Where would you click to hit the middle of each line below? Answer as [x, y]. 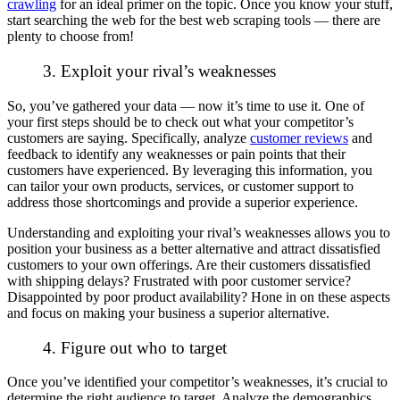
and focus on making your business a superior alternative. [170, 312]
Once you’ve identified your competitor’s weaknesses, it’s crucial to [197, 382]
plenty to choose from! [71, 37]
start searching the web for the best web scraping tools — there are [194, 21]
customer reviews [299, 137]
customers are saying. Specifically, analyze [129, 137]
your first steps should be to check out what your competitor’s [180, 121]
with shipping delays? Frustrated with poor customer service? [179, 280]
